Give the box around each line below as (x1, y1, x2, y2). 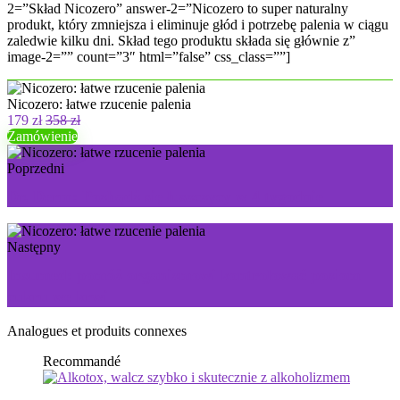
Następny (7, 239, 61, 254)
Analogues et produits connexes (7, 323, 187, 338)
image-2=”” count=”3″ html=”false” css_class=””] (7, 49, 290, 64)
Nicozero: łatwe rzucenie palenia (7, 96, 191, 112)
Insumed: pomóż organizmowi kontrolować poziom (7, 266, 361, 284)
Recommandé (43, 354, 121, 369)
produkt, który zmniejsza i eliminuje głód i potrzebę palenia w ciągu (7, 17, 388, 32)
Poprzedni (7, 161, 64, 176)
